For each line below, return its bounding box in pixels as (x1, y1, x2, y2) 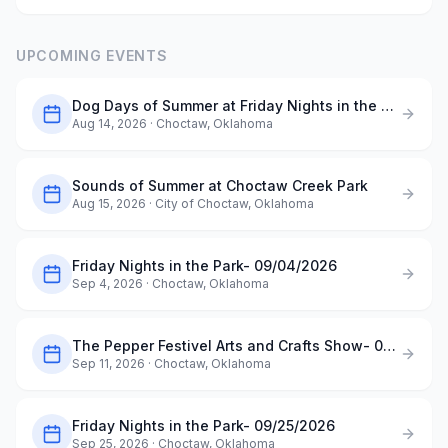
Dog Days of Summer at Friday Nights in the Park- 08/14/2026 (381, 97, 394, 114)
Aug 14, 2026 (72, 116, 147, 131)
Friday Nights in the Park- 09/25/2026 (72, 417, 335, 434)
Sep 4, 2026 (72, 276, 143, 291)
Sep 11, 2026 (72, 356, 145, 371)
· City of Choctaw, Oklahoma (146, 196, 314, 211)
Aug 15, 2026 (72, 196, 146, 211)
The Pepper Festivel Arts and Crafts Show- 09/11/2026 (383, 337, 396, 354)
